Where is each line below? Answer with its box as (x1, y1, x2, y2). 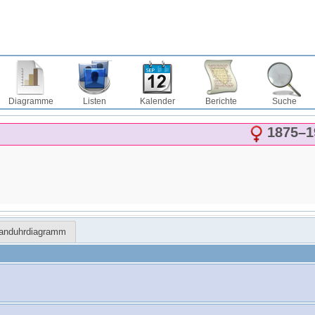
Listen (82, 96, 106, 106)
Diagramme (8, 96, 53, 106)
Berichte (205, 96, 237, 106)
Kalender (140, 96, 175, 106)
